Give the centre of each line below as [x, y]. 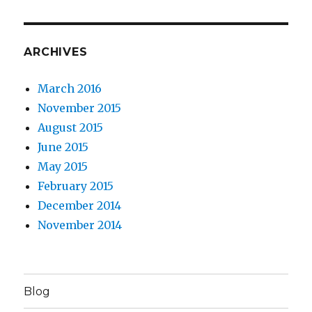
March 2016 [70, 89]
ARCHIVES [56, 52]
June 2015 [63, 147]
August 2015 [71, 128]
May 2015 [63, 167]
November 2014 [80, 225]
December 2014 [80, 206]
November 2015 [80, 108]
